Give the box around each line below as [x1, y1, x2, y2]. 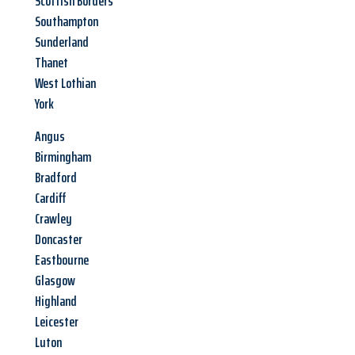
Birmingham [35, 146, 91, 169]
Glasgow [35, 269, 75, 292]
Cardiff [35, 187, 66, 210]
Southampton [35, 10, 98, 33]
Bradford [35, 166, 77, 189]
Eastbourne [35, 249, 89, 272]
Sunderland [35, 31, 89, 54]
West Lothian [35, 72, 96, 95]
